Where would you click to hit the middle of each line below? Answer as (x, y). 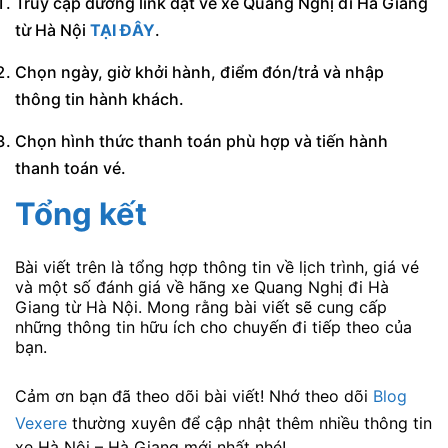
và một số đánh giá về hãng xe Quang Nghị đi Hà (202, 287)
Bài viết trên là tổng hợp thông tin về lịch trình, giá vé (217, 267)
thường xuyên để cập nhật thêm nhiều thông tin (249, 422)
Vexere (41, 422)
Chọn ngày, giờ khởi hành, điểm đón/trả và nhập (199, 72)
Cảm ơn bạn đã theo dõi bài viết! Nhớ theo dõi (194, 395)
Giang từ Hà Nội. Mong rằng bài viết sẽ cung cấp (201, 307)
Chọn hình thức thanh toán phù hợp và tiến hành (201, 141)
